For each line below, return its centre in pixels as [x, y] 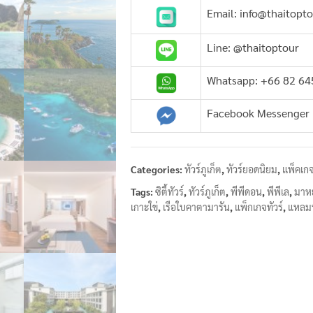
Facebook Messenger [259, 112]
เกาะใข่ [145, 206]
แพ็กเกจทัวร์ [259, 206]
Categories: [158, 169]
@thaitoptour [267, 47]
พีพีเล [278, 191]
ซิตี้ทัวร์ [170, 191]
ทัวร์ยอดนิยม [252, 169]
